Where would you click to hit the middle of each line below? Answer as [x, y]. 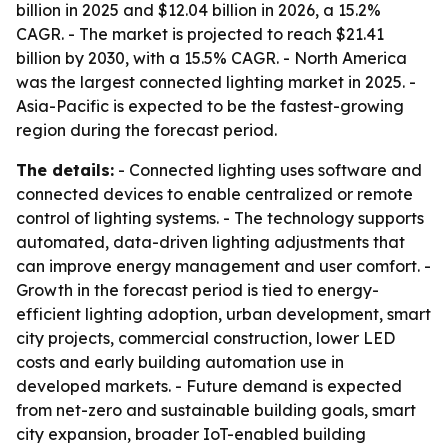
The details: [65, 170]
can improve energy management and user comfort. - [223, 266]
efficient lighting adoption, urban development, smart [223, 314]
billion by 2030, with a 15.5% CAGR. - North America [211, 58]
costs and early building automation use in [180, 362]
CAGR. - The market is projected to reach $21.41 [200, 34]
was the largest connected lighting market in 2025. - [216, 82]
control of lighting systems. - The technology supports [220, 218]
